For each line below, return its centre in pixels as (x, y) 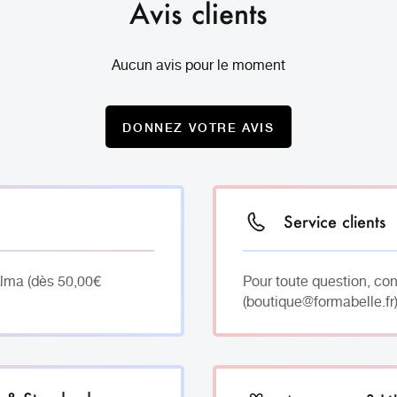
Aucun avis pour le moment (198, 66)
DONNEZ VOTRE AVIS (198, 126)
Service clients (334, 222)
